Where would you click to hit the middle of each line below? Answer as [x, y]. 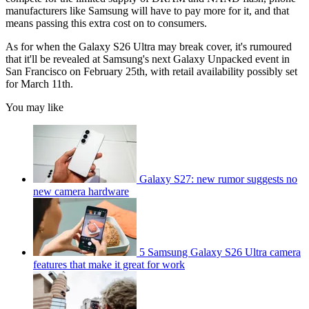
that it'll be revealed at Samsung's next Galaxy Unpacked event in [148, 59]
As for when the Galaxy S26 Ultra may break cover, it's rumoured [149, 47]
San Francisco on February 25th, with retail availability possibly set [151, 72]
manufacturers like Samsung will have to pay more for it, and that [147, 11]
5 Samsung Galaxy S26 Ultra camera [220, 252]
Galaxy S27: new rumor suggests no [218, 179]
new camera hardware [81, 192]
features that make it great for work [109, 265]
